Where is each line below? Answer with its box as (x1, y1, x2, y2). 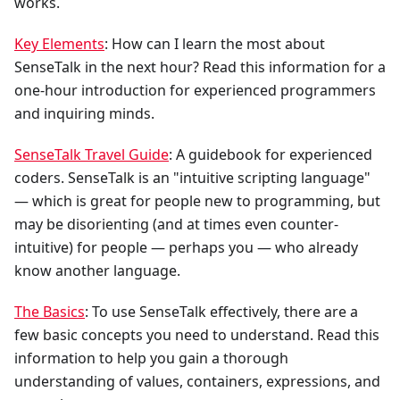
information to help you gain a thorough (14, 347, 288, 368)
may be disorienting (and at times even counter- (14, 213, 338, 234)
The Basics (14, 301, 85, 321)
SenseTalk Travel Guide (14, 144, 169, 164)
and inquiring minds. (14, 103, 154, 123)
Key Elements (14, 33, 104, 54)
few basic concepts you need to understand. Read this (14, 324, 379, 345)
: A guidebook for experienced (169, 144, 372, 164)
